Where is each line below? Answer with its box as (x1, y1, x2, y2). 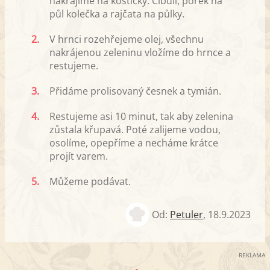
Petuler (170, 208, 203, 222)
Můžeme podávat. (49, 174, 131, 188)
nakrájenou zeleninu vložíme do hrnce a (49, 45, 231, 59)
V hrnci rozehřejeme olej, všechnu (49, 32, 204, 46)
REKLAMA (239, 250, 265, 259)
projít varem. (49, 149, 108, 163)
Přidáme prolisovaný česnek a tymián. (49, 84, 221, 98)
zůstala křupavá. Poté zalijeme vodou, (49, 122, 221, 136)
